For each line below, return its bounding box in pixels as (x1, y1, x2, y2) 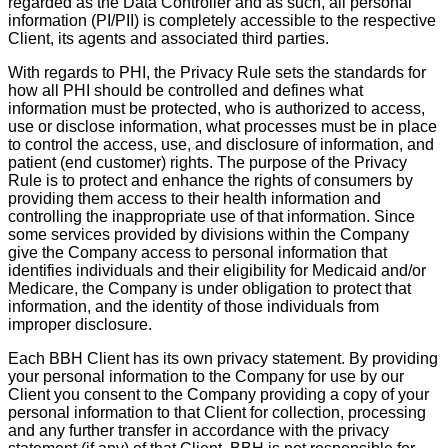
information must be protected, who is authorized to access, (8, 100, 425, 118)
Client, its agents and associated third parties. (8, 30, 329, 48)
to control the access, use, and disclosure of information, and (8, 136, 434, 154)
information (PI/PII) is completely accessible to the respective (8, 12, 436, 30)
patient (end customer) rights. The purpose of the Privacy (8, 154, 407, 172)
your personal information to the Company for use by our (8, 368, 404, 386)
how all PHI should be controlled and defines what (8, 82, 363, 100)
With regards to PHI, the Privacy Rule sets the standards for (8, 64, 426, 82)
